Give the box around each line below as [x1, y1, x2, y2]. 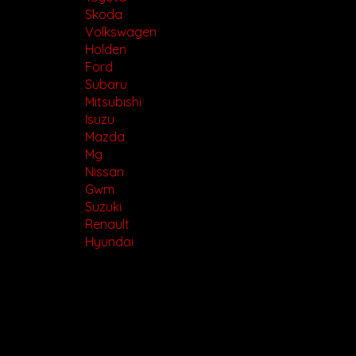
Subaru [84, 76, 127, 93]
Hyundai [84, 234, 133, 250]
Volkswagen [84, 24, 157, 41]
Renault [84, 216, 130, 233]
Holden [84, 41, 126, 58]
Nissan [84, 164, 124, 180]
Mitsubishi [84, 94, 141, 110]
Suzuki [84, 199, 122, 215]
